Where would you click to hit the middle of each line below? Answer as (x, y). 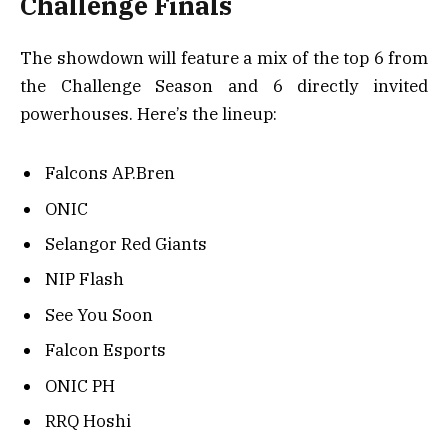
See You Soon (99, 314)
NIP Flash (84, 279)
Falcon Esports (105, 350)
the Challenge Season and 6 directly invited (224, 86)
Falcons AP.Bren (110, 173)
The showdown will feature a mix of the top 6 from (224, 58)
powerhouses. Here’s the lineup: (148, 114)
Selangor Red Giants (126, 244)
